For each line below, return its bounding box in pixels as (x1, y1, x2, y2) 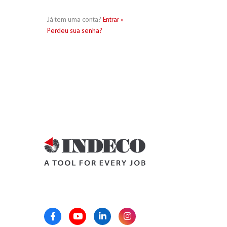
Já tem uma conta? (47, 17, 103, 24)
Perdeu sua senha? (47, 28, 102, 35)
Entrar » (103, 17, 124, 24)
